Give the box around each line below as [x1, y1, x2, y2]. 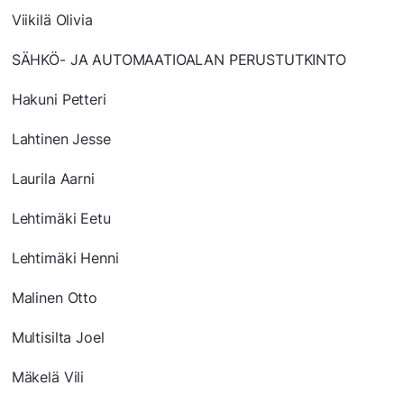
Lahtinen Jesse [11, 130, 111, 149]
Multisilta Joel [11, 328, 105, 347]
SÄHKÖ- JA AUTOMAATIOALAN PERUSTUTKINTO [11, 50, 346, 69]
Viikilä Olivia [11, 11, 93, 30]
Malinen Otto [11, 289, 97, 308]
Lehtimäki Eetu [11, 209, 111, 228]
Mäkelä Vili [11, 368, 85, 387]
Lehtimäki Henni [11, 249, 119, 268]
